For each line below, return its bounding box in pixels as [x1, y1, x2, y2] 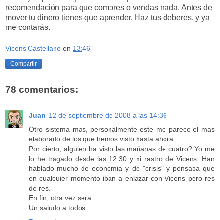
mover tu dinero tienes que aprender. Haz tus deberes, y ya [5, 13, 210, 22]
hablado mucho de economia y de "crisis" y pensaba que [29, 164, 215, 172]
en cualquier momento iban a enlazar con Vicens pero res [29, 174, 215, 182]
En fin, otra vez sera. [29, 193, 93, 202]
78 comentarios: [5, 84, 78, 95]
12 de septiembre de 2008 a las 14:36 [49, 111, 167, 119]
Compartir [10, 60, 37, 68]
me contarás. [5, 23, 50, 31]
